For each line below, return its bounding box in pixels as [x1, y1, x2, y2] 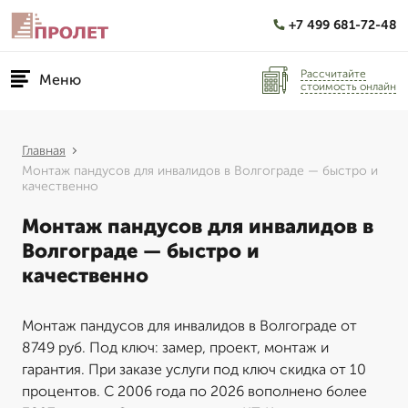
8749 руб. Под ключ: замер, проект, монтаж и [22, 339, 329, 356]
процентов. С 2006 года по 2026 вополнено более [22, 382, 367, 400]
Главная [22, 143, 66, 158]
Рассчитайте [301, 66, 366, 80]
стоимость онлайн [301, 79, 396, 93]
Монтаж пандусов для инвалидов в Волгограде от [22, 317, 357, 334]
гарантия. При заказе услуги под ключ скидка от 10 [22, 361, 366, 378]
